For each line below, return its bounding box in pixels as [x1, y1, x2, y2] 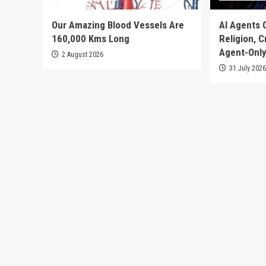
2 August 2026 [62, 50, 103, 59]
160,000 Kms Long [52, 32, 129, 45]
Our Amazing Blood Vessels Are [52, 18, 184, 31]
